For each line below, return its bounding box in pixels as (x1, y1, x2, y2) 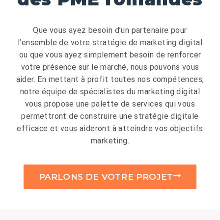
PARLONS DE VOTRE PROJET (38, 171, 173, 182)
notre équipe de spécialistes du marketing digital (20, 86, 200, 96)
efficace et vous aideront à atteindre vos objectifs (17, 123, 203, 133)
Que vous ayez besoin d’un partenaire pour (33, 25, 187, 35)
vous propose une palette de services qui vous (25, 99, 195, 109)
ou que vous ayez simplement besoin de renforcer (19, 50, 201, 59)
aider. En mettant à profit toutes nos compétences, (16, 74, 204, 84)
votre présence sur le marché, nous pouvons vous (21, 62, 199, 72)
